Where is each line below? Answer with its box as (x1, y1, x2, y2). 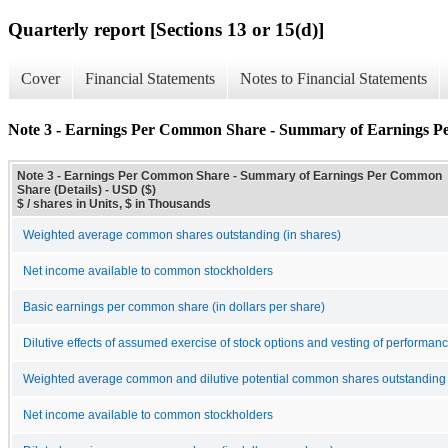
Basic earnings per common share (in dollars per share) (23, 300, 325, 313)
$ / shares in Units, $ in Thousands (17, 196, 211, 211)
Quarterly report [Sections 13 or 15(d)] (8, 18, 324, 40)
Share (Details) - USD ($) (17, 182, 156, 197)
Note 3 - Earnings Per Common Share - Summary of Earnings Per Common (17, 168, 442, 183)
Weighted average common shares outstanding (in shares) (23, 228, 341, 241)
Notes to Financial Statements (240, 70, 427, 88)
